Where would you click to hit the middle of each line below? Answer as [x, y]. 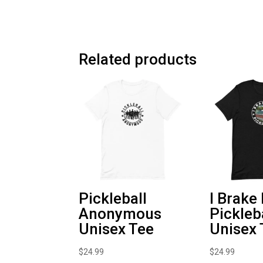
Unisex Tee [117, 229]
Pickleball [113, 199]
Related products [138, 59]
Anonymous [120, 214]
